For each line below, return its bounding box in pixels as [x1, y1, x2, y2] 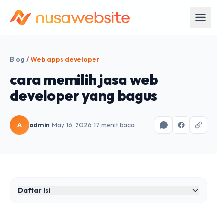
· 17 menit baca [92, 121, 135, 129]
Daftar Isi [18, 186, 50, 195]
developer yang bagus [10, 86, 157, 105]
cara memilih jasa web [10, 70, 158, 89]
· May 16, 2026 [50, 121, 92, 129]
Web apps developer [31, 55, 99, 63]
